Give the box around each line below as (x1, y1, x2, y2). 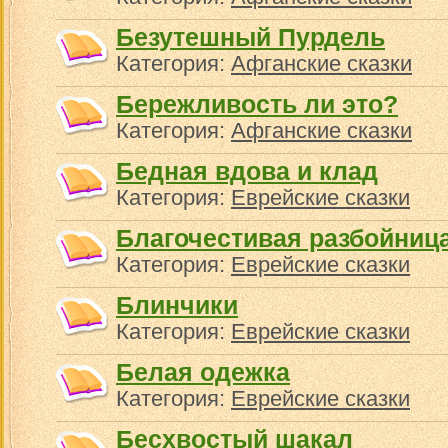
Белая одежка (116, 358, 290, 386)
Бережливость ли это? (116, 90, 398, 118)
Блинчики (116, 291, 238, 319)
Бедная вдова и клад (116, 157, 378, 185)
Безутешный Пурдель (116, 23, 385, 51)
